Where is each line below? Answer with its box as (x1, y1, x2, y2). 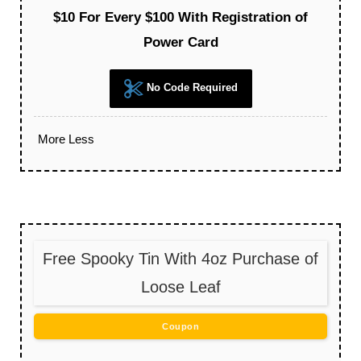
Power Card (143, 35, 218, 51)
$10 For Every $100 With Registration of (53, 10, 308, 26)
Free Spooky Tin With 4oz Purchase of (43, 250, 318, 268)
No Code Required (143, 81, 238, 94)
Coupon (162, 322, 199, 332)
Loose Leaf (140, 278, 221, 297)
